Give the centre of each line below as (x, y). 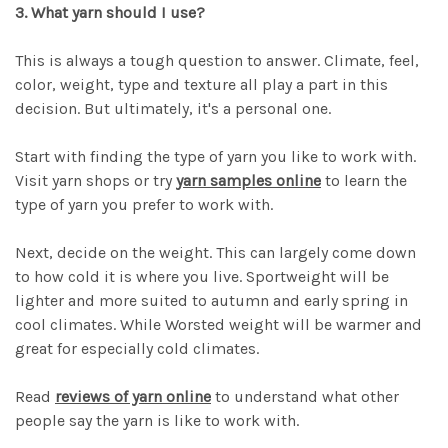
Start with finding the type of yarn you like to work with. (215, 156)
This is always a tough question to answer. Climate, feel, (217, 60)
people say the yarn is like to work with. (157, 420)
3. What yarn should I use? (110, 12)
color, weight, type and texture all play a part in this (201, 84)
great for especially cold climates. (137, 348)
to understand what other (305, 396)
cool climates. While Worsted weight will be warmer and (218, 324)
